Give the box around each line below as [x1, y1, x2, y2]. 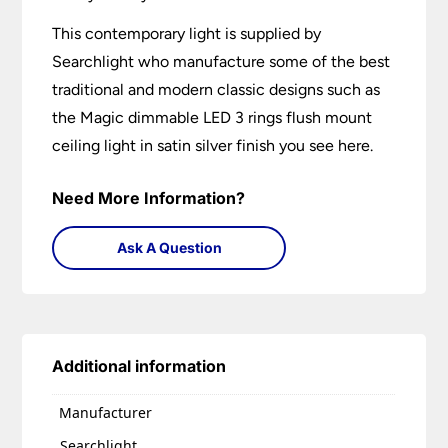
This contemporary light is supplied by [52, 24, 322, 44]
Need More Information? [52, 188, 246, 209]
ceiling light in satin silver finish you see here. [52, 136, 374, 156]
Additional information [52, 356, 227, 377]
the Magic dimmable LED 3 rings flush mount [52, 108, 373, 128]
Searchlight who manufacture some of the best [52, 52, 391, 72]
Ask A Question [116, 239, 222, 257]
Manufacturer [59, 403, 153, 423]
